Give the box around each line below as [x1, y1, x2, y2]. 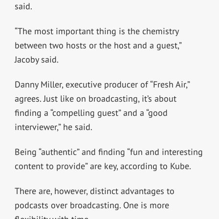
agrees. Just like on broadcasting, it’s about [14, 93, 176, 105]
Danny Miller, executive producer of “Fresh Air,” [14, 79, 190, 90]
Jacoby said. [14, 54, 59, 66]
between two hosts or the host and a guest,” [14, 40, 181, 51]
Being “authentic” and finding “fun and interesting [14, 146, 203, 158]
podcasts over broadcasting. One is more [14, 199, 169, 211]
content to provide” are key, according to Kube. [14, 160, 191, 172]
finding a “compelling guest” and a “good [14, 107, 168, 119]
